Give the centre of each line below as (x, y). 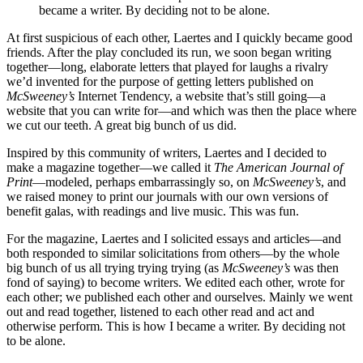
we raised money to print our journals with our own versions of (167, 196)
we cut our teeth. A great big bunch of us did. (122, 125)
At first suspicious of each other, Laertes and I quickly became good (179, 37)
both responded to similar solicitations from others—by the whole (173, 253)
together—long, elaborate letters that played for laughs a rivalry (167, 66)
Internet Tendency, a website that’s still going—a (200, 96)
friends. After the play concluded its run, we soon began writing (169, 52)
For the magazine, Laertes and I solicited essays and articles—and (174, 238)
